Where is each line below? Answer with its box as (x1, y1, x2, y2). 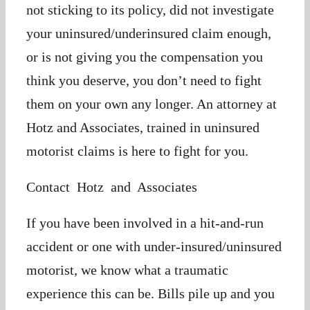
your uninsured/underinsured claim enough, (26, 26, 271, 41)
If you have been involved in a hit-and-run (26, 215, 264, 230)
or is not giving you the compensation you (26, 49, 263, 64)
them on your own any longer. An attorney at (26, 96, 277, 111)
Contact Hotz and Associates (26, 179, 197, 194)
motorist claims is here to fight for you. (26, 143, 248, 158)
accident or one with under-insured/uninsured (26, 239, 282, 254)
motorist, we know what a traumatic (26, 262, 228, 277)
